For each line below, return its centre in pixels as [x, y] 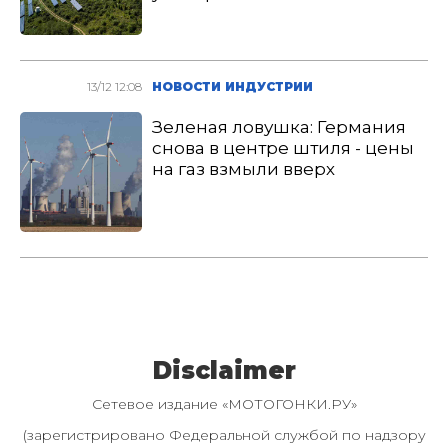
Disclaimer [224, 370]
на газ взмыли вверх [244, 169]
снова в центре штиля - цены [283, 148]
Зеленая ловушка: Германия [279, 127]
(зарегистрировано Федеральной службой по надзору [224, 435]
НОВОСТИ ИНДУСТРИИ [233, 86]
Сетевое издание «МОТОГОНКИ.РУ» [224, 404]
